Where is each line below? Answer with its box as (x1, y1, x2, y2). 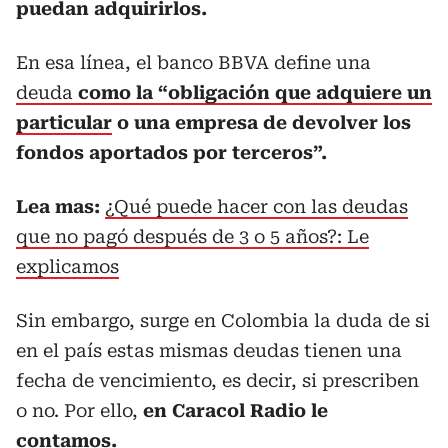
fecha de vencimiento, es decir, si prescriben (16, 370, 419, 391)
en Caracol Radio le (143, 400, 328, 421)
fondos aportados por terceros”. (16, 142, 327, 163)
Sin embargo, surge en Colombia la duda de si (16, 310, 430, 331)
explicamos (16, 256, 119, 277)
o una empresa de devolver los (112, 112, 411, 133)
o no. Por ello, (16, 400, 143, 421)
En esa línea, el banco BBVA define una (16, 52, 371, 73)
